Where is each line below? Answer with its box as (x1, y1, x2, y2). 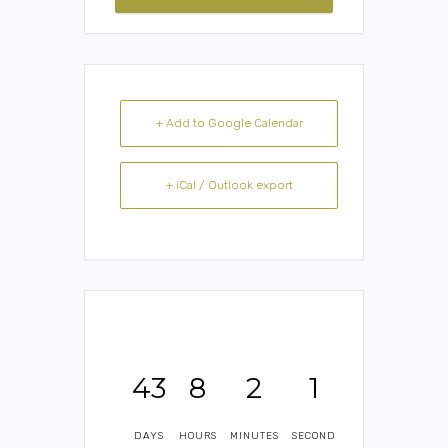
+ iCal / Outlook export (165, 177, 293, 192)
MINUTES (229, 429, 279, 442)
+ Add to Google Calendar (155, 115, 303, 130)
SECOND (292, 429, 336, 442)
